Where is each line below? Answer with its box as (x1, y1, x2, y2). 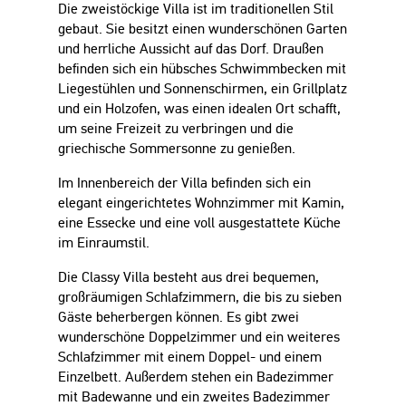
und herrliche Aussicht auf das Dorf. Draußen (58, 40, 324, 57)
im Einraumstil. (58, 234, 153, 251)
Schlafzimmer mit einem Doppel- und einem (58, 348, 322, 365)
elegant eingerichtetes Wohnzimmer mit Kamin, (58, 194, 344, 211)
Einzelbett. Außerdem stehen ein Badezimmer (58, 368, 333, 385)
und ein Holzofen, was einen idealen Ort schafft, (58, 100, 341, 117)
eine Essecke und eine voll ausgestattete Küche (58, 214, 341, 231)
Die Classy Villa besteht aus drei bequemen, (58, 268, 319, 285)
